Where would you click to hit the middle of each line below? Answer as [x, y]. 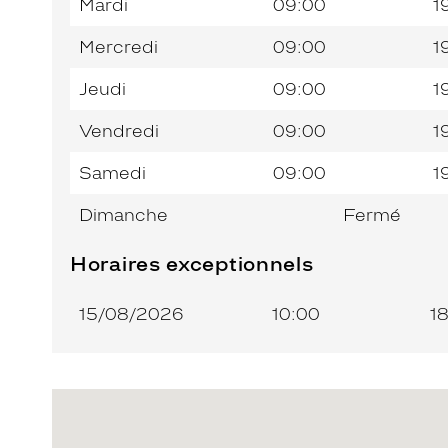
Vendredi [119, 130]
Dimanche [123, 214]
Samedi [112, 172]
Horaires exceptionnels [192, 263]
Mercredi [118, 46]
